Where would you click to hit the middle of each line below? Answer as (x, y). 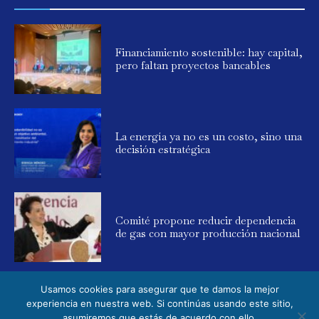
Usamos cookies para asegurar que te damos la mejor (159, 289)
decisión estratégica (163, 149)
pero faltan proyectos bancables (193, 65)
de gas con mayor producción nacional (208, 233)
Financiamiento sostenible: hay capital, (209, 52)
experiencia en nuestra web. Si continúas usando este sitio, (159, 303)
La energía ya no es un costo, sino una (209, 136)
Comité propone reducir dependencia (206, 220)
